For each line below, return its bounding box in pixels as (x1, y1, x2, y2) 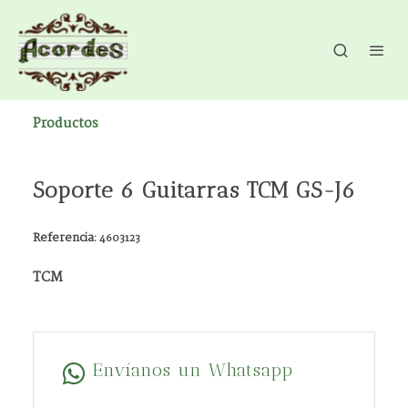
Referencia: (33, 229, 99, 248)
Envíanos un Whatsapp (93, 359, 293, 381)
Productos (33, 113, 98, 135)
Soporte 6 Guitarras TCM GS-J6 (33, 177, 356, 203)
